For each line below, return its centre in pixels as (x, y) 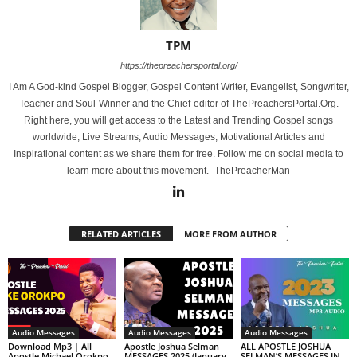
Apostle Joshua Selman (171, 347)
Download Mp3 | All (50, 347)
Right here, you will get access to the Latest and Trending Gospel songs (178, 120)
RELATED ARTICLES (121, 233)
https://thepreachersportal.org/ (178, 65)
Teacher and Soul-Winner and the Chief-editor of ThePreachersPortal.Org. (178, 103)
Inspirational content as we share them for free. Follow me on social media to (178, 153)
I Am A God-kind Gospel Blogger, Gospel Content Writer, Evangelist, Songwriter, (178, 86)
